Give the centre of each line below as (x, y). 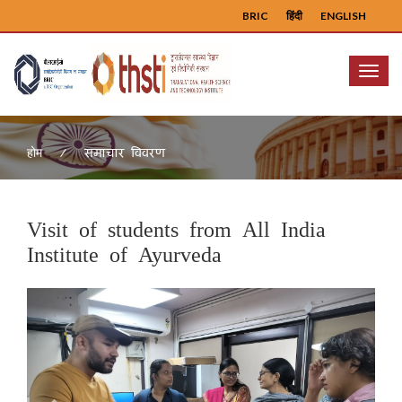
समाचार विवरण (125, 152)
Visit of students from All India (176, 228)
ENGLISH (343, 16)
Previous (88, 300)
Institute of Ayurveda (124, 253)
